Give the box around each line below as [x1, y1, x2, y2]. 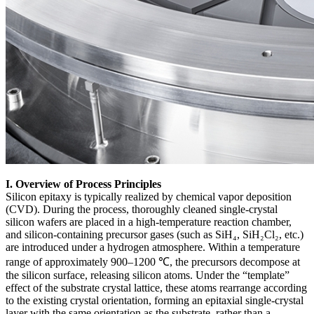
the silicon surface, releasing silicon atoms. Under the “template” [6, 268, 289, 281]
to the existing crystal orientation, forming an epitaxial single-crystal [6, 294, 303, 306]
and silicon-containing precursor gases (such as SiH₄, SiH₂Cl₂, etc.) [6, 228, 303, 240]
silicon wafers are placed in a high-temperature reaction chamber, [6, 215, 292, 228]
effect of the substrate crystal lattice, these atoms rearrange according [6, 281, 307, 294]
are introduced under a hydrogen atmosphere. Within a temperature [6, 240, 300, 253]
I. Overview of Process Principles [6, 177, 161, 190]
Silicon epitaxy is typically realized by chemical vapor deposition [6, 190, 292, 203]
